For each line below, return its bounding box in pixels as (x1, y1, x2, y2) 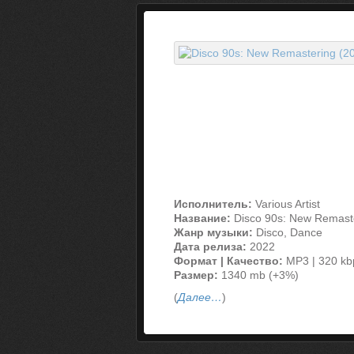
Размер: (174, 269, 218, 281)
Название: (174, 212, 231, 224)
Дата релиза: (174, 240, 247, 253)
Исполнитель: (174, 198, 252, 210)
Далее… (178, 291, 222, 303)
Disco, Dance (253, 226, 322, 239)
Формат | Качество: (174, 254, 283, 267)
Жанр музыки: (174, 226, 253, 239)
